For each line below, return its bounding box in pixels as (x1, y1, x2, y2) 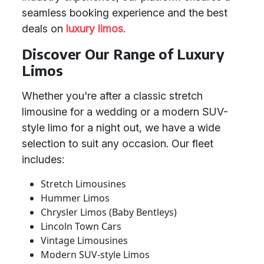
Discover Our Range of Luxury (22, 45, 225, 62)
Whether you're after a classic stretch (22, 90, 203, 102)
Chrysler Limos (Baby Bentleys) (41, 206, 177, 219)
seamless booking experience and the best (22, 6, 227, 19)
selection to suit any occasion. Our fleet (22, 137, 213, 150)
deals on (22, 22, 66, 35)
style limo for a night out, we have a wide (22, 121, 220, 134)
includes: (22, 153, 64, 166)
